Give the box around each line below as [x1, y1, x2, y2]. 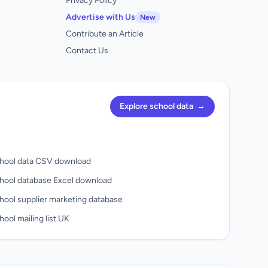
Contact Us [66, 45, 108, 56]
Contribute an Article [66, 29, 144, 39]
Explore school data [120, 101, 193, 111]
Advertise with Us [66, 12, 135, 22]
